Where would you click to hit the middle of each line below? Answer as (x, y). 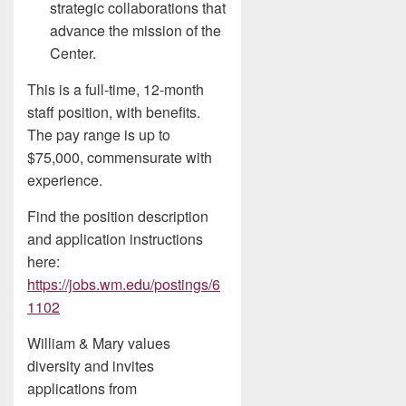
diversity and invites (91, 366)
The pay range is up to (99, 135)
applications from (82, 388)
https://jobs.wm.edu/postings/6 (124, 284)
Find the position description (118, 216)
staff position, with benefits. (114, 112)
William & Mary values (99, 343)
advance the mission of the (135, 30)
